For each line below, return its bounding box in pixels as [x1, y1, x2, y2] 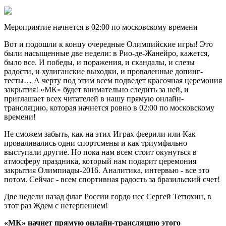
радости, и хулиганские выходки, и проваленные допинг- [4, 67, 203, 76]
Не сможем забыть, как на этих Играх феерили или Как [4, 130, 196, 139]
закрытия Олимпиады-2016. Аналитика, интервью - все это [4, 166, 209, 175]
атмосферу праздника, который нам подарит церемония [4, 157, 196, 166]
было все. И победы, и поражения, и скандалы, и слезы [4, 58, 195, 67]
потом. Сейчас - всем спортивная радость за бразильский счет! [4, 175, 220, 184]
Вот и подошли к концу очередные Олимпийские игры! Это [4, 40, 213, 49]
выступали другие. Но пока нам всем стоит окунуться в [4, 148, 197, 157]
